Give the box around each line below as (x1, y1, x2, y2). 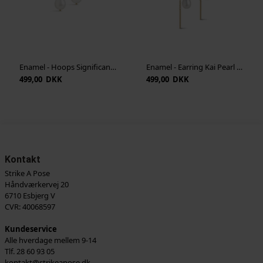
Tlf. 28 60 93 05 (4, 246, 55, 257)
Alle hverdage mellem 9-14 (4, 235, 96, 246)
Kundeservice (4, 224, 57, 235)
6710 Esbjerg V (4, 190, 55, 201)
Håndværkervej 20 (4, 179, 69, 190)
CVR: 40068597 (4, 201, 55, 213)
